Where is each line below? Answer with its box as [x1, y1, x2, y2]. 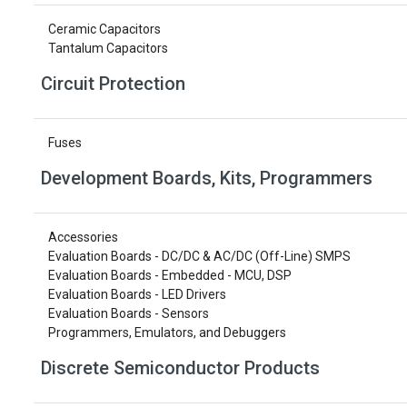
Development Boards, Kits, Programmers [41, 167, 372, 189]
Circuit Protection [41, 73, 185, 94]
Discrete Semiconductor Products [41, 357, 320, 379]
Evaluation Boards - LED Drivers [48, 287, 226, 302]
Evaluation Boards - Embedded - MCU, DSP [48, 268, 292, 283]
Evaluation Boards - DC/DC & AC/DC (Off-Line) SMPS [48, 249, 351, 263]
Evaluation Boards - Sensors [48, 306, 209, 321]
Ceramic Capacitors [48, 22, 161, 36]
